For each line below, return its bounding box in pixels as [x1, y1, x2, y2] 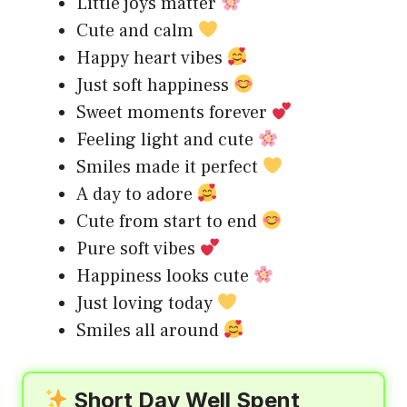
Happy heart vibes [76, 46, 227, 70]
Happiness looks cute [76, 264, 253, 288]
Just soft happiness [76, 74, 233, 97]
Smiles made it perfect [76, 155, 263, 179]
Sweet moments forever [76, 101, 272, 124]
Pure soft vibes [76, 237, 200, 261]
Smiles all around [76, 319, 223, 342]
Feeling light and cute [76, 128, 258, 152]
